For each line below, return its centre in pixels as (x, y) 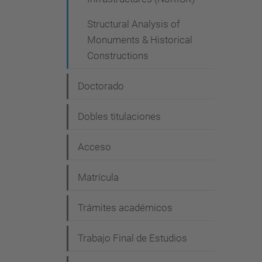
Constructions (118, 56)
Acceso (94, 147)
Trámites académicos (125, 208)
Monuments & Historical (140, 40)
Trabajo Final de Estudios (132, 238)
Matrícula (98, 177)
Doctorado (101, 86)
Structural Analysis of (134, 24)
